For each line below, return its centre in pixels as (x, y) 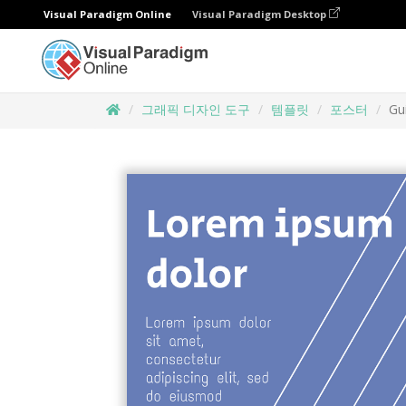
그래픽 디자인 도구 (196, 109)
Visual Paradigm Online (107, 14)
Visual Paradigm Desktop (261, 14)
